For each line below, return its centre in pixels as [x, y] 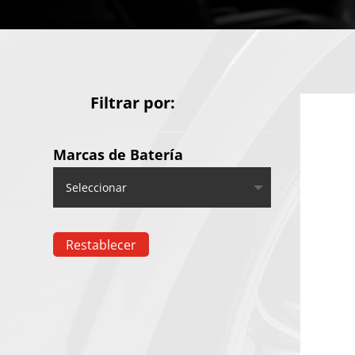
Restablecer [101, 244]
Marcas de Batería [118, 155]
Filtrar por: [133, 103]
